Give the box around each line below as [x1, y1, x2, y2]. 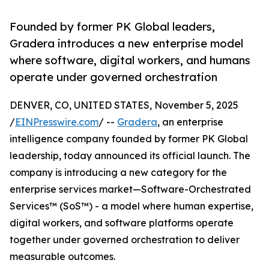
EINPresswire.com [15, 116, 98, 128]
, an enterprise [157, 116, 223, 128]
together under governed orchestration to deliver [10, 234, 240, 246]
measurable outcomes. [10, 250, 115, 263]
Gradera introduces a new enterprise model [10, 37, 243, 50]
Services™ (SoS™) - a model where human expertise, [10, 200, 253, 213]
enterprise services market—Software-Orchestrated [10, 183, 251, 196]
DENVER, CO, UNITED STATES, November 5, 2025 [10, 99, 238, 112]
